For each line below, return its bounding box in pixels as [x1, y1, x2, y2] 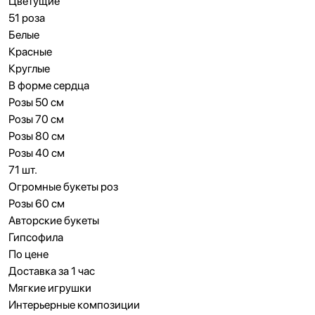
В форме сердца [8, 79, 89, 92]
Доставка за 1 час [8, 264, 95, 278]
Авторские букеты [8, 214, 99, 227]
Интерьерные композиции [8, 298, 140, 311]
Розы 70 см [8, 112, 64, 126]
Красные [8, 45, 52, 58]
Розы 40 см [8, 146, 65, 160]
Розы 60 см [8, 197, 65, 210]
